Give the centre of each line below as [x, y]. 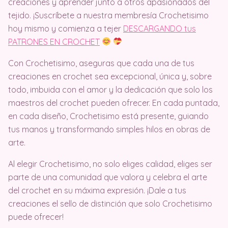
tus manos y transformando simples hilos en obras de [109, 129]
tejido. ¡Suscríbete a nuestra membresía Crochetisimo [108, 15]
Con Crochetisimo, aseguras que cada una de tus [101, 63]
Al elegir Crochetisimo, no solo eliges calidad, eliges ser [110, 164]
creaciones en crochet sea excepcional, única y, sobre [110, 76]
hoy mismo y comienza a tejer [66, 28]
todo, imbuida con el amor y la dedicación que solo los [110, 89]
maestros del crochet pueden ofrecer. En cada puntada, [114, 103]
